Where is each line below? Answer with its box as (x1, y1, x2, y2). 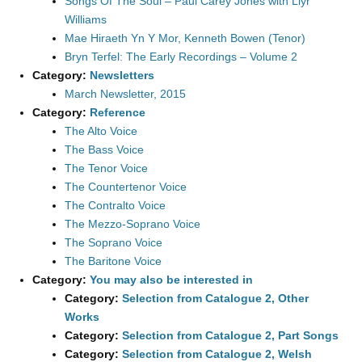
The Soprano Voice (65, 236, 162, 249)
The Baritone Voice (65, 255, 162, 267)
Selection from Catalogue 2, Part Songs (122, 329, 339, 342)
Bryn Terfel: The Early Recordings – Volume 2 (65, 50, 297, 63)
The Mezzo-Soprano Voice (65, 217, 200, 230)
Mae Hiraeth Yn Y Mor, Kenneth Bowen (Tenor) (65, 32, 305, 44)
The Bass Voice (65, 143, 144, 156)
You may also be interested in (90, 273, 253, 286)
